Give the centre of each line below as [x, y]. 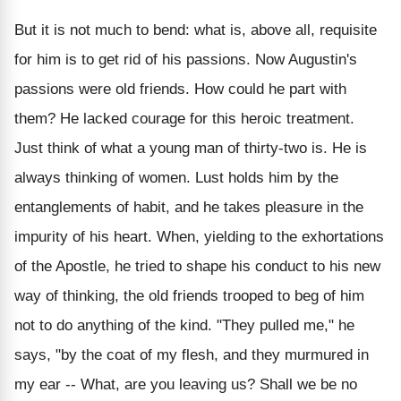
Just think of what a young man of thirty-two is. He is [191, 148]
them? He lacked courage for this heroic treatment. [184, 118]
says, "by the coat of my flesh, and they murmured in [192, 354]
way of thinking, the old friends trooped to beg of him [189, 295]
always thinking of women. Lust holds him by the [176, 177]
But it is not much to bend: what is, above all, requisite [196, 30]
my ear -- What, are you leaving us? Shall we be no [186, 384]
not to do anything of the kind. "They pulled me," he [184, 325]
